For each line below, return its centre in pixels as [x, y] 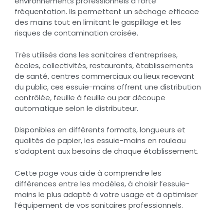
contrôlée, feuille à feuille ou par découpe [90, 97]
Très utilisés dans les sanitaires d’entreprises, [96, 54]
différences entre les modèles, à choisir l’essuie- [102, 183]
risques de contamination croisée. [76, 33]
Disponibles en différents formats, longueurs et [100, 130]
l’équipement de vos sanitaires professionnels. [99, 205]
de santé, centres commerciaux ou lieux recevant [105, 76]
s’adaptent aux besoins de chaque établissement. [107, 151]
